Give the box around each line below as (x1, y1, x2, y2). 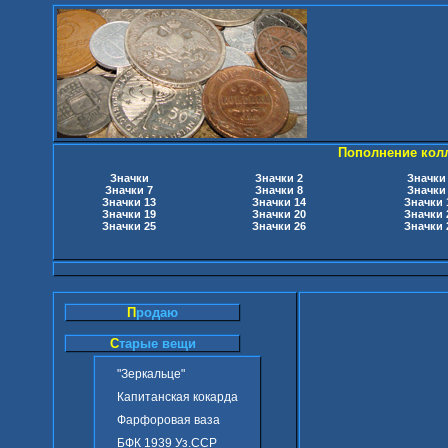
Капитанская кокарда (117, 390, 238, 404)
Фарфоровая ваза (117, 413, 220, 427)
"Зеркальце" (117, 367, 185, 381)
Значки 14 (252, 196, 306, 208)
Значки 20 (252, 208, 306, 220)
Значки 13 (102, 196, 156, 208)
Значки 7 (105, 184, 153, 196)
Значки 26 (252, 220, 306, 232)
